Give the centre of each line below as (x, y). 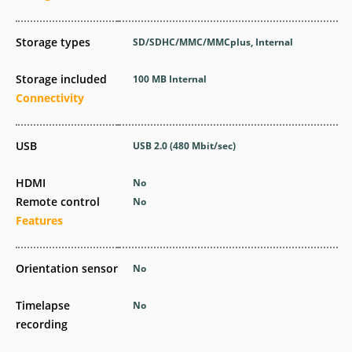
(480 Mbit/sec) (203, 145)
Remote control (58, 201)
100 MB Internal (170, 79)
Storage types (53, 42)
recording (42, 324)
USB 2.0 (152, 145)
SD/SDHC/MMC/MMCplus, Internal (213, 42)
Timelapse (43, 305)
